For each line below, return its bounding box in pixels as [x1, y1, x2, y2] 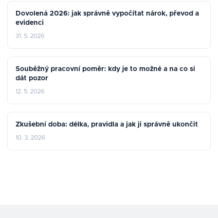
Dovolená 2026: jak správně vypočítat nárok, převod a [16, 10, 199, 17]
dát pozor [16, 75, 48, 82]
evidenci [16, 19, 44, 26]
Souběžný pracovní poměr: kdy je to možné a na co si [16, 66, 195, 73]
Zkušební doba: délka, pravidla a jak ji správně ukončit [16, 121, 198, 128]
